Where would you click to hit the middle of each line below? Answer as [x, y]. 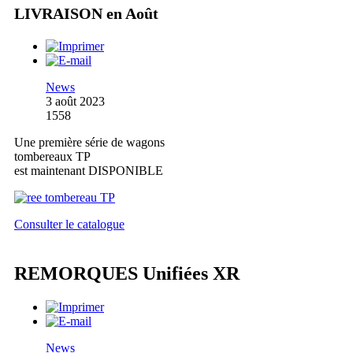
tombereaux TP [52, 156]
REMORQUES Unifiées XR [127, 273]
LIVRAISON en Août [86, 13]
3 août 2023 [75, 101]
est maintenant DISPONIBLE [89, 170]
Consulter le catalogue [69, 224]
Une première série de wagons [89, 142]
